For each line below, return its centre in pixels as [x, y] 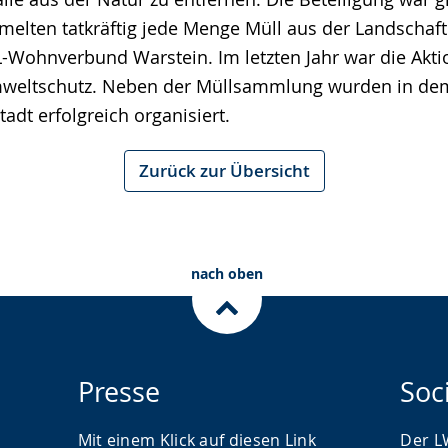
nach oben [226, 273]
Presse [118, 392]
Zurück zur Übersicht [224, 170]
